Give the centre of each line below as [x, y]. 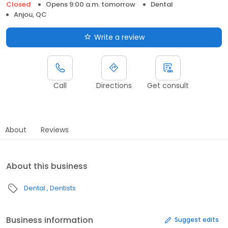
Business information [50, 220]
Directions [114, 85]
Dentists [63, 188]
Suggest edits [197, 220]
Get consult [168, 85]
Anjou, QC [30, 14]
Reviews [55, 130]
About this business [47, 166]
